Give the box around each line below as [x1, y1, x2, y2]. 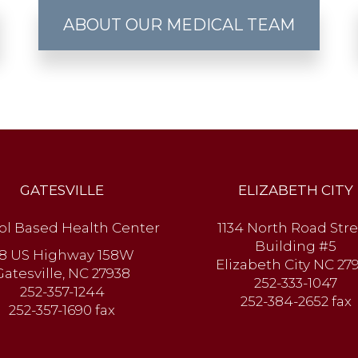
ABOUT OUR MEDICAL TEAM [62, 15, 295, 34]
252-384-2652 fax [240, 293, 352, 309]
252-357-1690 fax [9, 302, 116, 318]
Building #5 [255, 238, 337, 254]
